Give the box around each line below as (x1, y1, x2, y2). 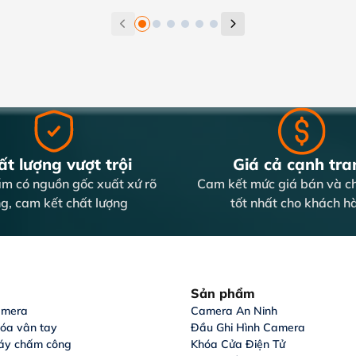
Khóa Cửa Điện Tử (191, 337, 285, 352)
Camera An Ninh (191, 304, 277, 319)
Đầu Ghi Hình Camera (191, 320, 305, 335)
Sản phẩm (191, 285, 255, 302)
